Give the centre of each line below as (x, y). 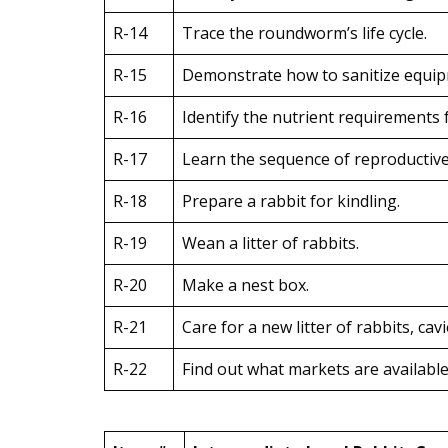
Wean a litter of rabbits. (270, 243)
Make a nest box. (245, 285)
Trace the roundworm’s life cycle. (304, 33)
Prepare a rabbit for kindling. (291, 201)
